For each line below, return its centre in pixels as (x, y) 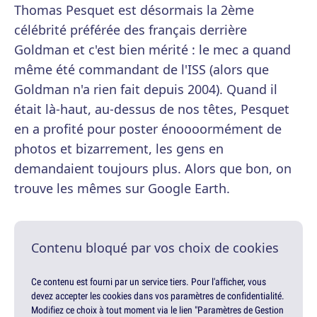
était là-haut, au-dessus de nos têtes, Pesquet (152, 109)
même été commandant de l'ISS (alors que (142, 70)
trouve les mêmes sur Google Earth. (122, 189)
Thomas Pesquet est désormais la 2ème (134, 10)
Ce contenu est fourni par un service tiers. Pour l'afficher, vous (149, 282)
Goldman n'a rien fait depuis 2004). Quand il (146, 90)
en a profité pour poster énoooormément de (148, 129)
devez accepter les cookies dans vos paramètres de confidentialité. (158, 296)
